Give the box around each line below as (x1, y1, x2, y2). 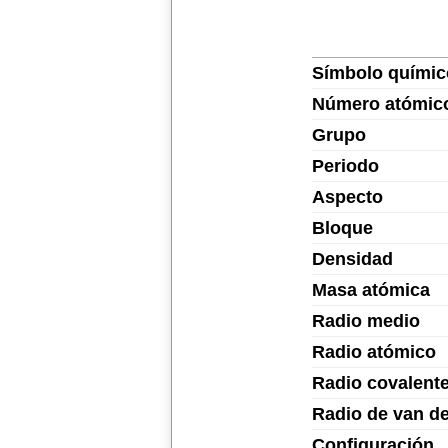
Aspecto (312, 187, 383, 207)
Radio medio (312, 311, 420, 331)
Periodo (312, 156, 379, 176)
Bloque (312, 218, 373, 238)
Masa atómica (312, 280, 430, 300)
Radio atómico (312, 342, 436, 362)
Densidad (312, 249, 393, 269)
